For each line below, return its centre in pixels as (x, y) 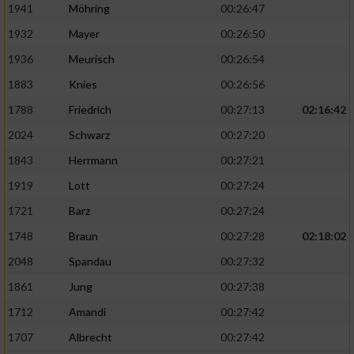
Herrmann (93, 160)
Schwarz (89, 135)
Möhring (89, 9)
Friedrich (90, 110)
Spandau (90, 262)
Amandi (87, 312)
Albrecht (90, 337)
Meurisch (92, 59)
